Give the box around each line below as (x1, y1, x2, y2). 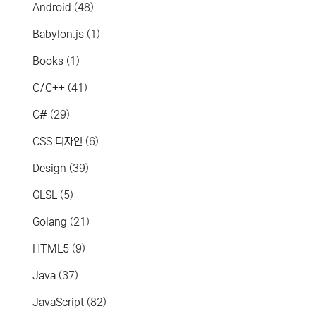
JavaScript (32, 296, 85, 308)
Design (32, 162, 67, 174)
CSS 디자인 (32, 135, 83, 147)
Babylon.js (32, 28, 85, 40)
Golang (32, 215, 68, 228)
